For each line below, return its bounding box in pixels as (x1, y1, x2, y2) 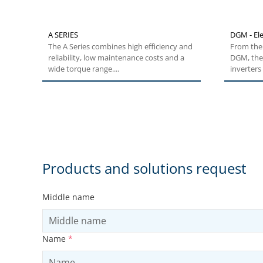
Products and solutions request (42, 159, 247, 178)
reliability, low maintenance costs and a (48, 52, 184, 63)
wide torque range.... (48, 63, 119, 75)
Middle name (42, 191, 95, 203)
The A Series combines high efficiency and (48, 41, 193, 52)
